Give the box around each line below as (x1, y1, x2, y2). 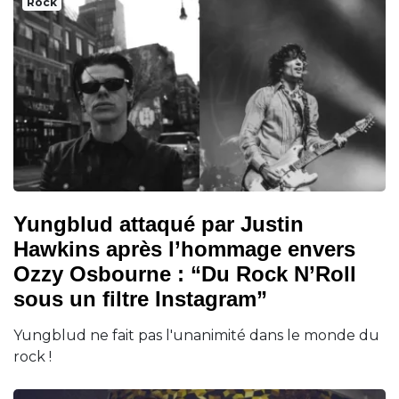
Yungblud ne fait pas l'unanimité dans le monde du (13, 326, 379, 344)
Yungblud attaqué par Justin (13, 211, 304, 236)
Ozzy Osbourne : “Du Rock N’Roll (13, 261, 356, 286)
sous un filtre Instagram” (13, 286, 267, 311)
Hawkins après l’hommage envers (13, 236, 355, 261)
